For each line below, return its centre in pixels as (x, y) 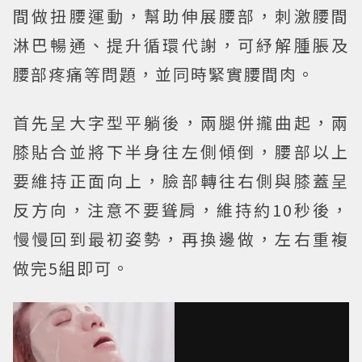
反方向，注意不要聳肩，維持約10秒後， (181, 209)
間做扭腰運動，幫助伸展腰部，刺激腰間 (181, 15)
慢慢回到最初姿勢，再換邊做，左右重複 (181, 238)
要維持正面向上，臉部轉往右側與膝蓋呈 (181, 180)
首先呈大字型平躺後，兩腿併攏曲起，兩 (181, 122)
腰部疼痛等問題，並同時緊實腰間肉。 (164, 74)
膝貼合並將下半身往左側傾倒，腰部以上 (181, 151)
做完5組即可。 (72, 267)
